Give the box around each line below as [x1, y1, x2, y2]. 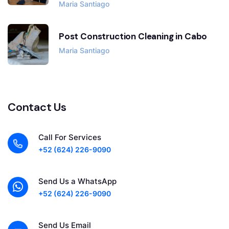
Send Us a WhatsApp [38, 176, 117, 187]
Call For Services [38, 132, 101, 143]
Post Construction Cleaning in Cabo [59, 31, 208, 42]
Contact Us [8, 100, 66, 115]
